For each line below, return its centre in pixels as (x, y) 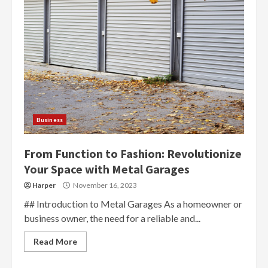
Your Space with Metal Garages (107, 169)
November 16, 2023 (104, 185)
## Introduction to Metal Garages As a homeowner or (133, 203)
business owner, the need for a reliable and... (112, 218)
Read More (55, 241)
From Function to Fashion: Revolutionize (133, 153)
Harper (44, 185)
